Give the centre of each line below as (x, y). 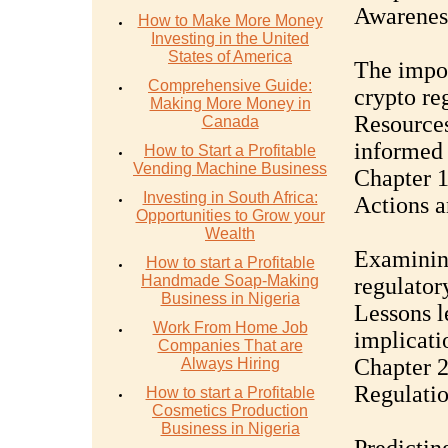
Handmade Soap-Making (230, 280)
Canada (230, 121)
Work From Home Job (230, 327)
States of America (230, 56)
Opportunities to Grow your (230, 215)
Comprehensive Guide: (230, 85)
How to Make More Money (230, 20)
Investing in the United (230, 38)
